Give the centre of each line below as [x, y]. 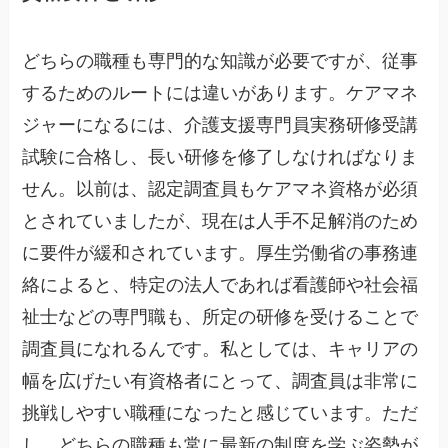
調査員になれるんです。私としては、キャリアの [220, 349]
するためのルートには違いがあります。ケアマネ [220, 93]
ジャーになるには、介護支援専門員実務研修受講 [220, 125]
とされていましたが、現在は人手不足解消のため [220, 221]
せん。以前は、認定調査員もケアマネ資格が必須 [220, 189]
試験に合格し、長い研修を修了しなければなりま [220, 157]
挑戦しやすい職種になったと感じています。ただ [220, 413]
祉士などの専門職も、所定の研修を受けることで [220, 317]
